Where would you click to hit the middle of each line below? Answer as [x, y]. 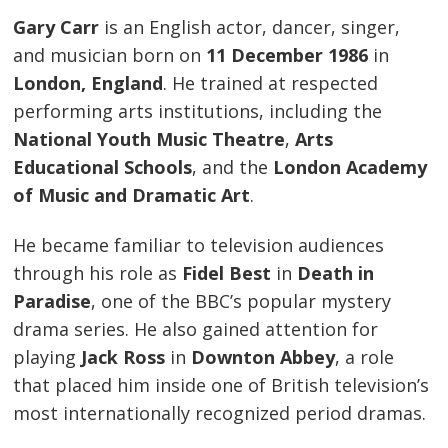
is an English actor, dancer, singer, [250, 27]
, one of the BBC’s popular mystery [241, 300]
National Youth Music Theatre [149, 139]
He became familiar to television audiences [199, 244]
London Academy [350, 167]
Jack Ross [123, 356]
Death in [336, 272]
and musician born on [110, 55]
